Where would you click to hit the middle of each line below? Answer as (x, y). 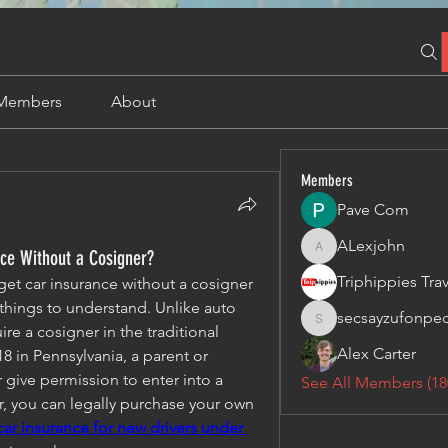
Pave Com (373, 209)
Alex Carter (377, 353)
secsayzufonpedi (362, 328)
